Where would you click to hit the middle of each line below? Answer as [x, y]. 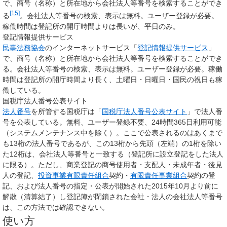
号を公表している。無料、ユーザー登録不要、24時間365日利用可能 [112, 122]
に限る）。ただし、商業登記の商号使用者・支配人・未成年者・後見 [112, 165]
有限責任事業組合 [159, 176]
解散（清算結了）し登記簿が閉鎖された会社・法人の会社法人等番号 [112, 197]
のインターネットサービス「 [91, 48]
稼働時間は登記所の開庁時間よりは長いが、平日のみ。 [91, 27]
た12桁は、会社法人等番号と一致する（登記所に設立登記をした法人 [113, 154]
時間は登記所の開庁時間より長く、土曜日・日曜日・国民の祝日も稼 [112, 80]
